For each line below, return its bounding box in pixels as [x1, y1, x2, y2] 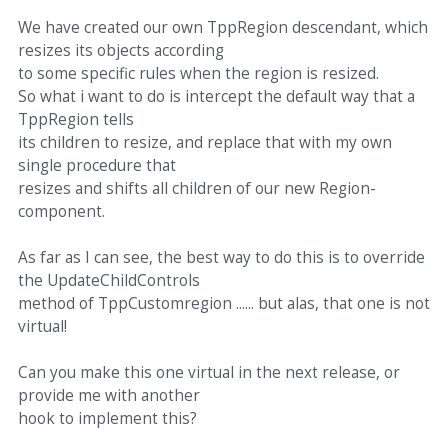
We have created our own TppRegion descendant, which [18, 17, 428, 38]
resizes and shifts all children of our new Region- [18, 178, 376, 199]
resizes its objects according [18, 40, 224, 61]
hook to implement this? [18, 408, 197, 429]
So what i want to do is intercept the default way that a [18, 86, 415, 107]
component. [18, 201, 105, 222]
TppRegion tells [18, 109, 134, 130]
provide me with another [18, 385, 200, 406]
